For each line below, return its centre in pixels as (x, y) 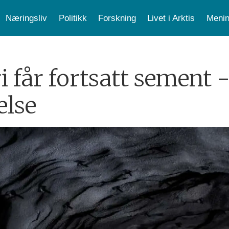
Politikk (73, 18)
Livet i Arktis (171, 18)
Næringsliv (27, 18)
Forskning (117, 18)
